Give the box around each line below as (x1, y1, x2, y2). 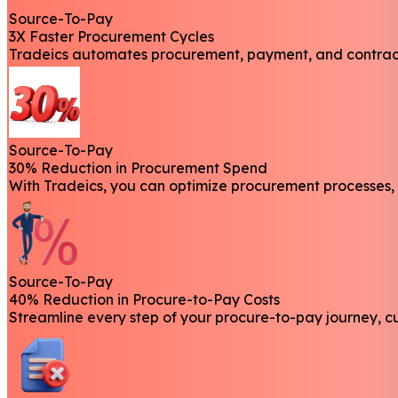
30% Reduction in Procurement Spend (9, 158, 267, 177)
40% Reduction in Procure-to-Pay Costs (9, 290, 280, 308)
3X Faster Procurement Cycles (9, 27, 214, 45)
